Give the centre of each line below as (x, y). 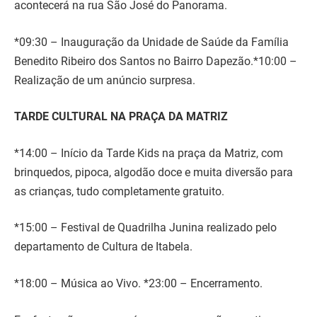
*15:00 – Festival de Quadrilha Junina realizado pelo (145, 228)
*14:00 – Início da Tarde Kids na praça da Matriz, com (149, 153)
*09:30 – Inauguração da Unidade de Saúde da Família (151, 42)
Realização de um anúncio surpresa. (105, 80)
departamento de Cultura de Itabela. (103, 247)
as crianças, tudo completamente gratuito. (119, 191)
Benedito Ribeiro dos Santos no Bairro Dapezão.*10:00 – (156, 61)
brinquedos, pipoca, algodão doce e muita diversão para (154, 172)
